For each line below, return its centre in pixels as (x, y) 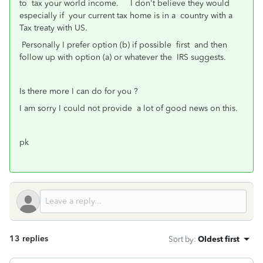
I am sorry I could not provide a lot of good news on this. (129, 108)
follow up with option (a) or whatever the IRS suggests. (123, 57)
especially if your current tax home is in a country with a (126, 16)
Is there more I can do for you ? (79, 91)
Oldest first (219, 239)
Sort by (181, 239)
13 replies (29, 239)
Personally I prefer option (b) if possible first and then (123, 45)
